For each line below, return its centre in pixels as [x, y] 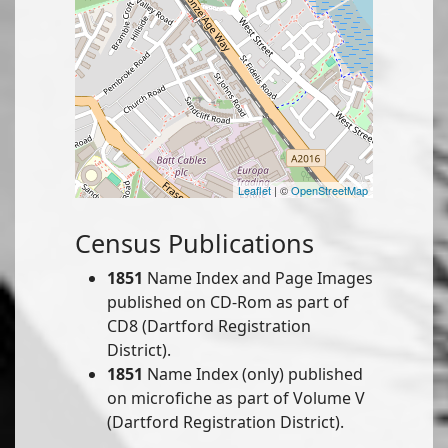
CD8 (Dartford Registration [209, 326]
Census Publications [194, 243]
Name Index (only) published [253, 374]
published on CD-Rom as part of [228, 302]
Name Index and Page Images [258, 278]
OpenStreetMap [329, 190]
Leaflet [254, 190]
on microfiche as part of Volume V [236, 398]
